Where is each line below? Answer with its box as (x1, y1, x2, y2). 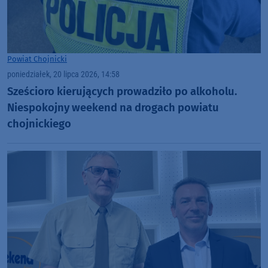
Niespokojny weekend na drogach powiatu (7, 101, 219, 115)
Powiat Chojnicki (7, 54, 67, 64)
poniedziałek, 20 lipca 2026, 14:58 (7, 69, 120, 80)
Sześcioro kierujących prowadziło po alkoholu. (7, 85, 237, 99)
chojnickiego (7, 117, 71, 131)
